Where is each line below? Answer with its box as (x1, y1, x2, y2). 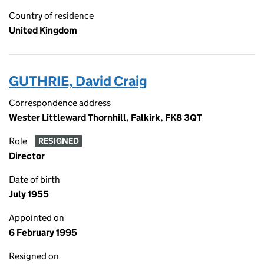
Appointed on (9, 212, 64, 223)
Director (9, 150, 45, 161)
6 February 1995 (9, 227, 77, 238)
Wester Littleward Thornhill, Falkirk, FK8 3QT (9, 112, 202, 123)
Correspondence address (9, 97, 111, 108)
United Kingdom (9, 25, 77, 36)
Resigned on (9, 250, 59, 262)
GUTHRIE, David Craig (9, 72, 147, 90)
